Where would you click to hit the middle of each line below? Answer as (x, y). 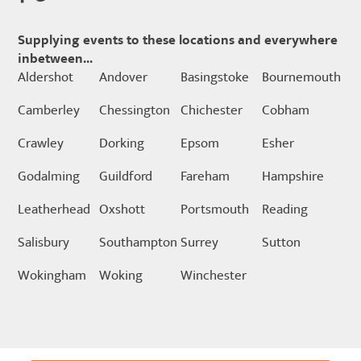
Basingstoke (214, 77)
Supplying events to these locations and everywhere (178, 40)
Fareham (205, 176)
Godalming (49, 176)
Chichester (211, 110)
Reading (284, 209)
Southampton (139, 242)
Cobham (285, 110)
